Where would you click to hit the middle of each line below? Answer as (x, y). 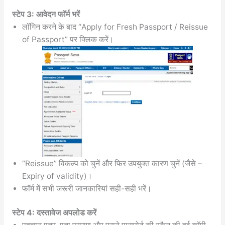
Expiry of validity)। (57, 176)
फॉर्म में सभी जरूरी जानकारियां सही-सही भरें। (87, 189)
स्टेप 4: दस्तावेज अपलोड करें (54, 213)
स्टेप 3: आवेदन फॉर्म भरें (46, 15)
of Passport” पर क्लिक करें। (68, 40)
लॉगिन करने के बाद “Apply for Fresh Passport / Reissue (115, 27)
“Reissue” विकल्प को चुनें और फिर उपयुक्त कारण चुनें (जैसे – (112, 164)
